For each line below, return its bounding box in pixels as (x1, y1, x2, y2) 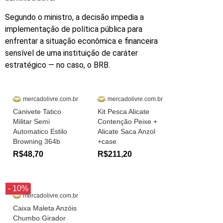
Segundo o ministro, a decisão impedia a (5, 12, 144, 22)
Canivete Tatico (13, 108, 61, 116)
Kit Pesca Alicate (98, 108, 149, 116)
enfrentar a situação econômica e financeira (5, 36, 158, 46)
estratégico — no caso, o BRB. (5, 60, 110, 70)
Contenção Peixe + (98, 117, 157, 126)
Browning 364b (13, 137, 60, 146)
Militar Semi (13, 117, 50, 126)
